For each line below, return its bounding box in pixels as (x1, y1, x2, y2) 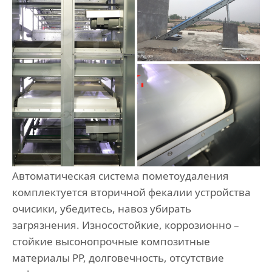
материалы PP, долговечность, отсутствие (12, 251, 224, 265)
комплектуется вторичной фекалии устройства (12, 185, 251, 200)
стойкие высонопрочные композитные (12, 234, 210, 249)
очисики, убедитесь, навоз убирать (12, 202, 191, 216)
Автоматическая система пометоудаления (12, 169, 229, 183)
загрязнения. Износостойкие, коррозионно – (12, 218, 239, 233)
